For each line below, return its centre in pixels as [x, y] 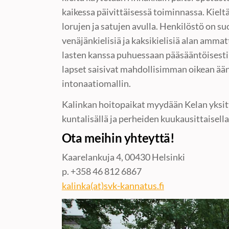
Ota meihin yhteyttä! [118, 138]
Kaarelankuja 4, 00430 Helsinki [123, 157]
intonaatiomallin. [96, 83]
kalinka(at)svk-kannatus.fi [113, 185]
